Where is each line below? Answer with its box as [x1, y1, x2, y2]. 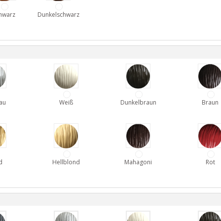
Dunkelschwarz [37, 10, 79, 19]
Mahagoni [124, 157, 152, 166]
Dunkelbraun [120, 98, 156, 107]
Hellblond [52, 157, 80, 166]
